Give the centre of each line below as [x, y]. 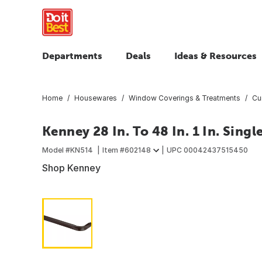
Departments [72, 56]
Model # [56, 150]
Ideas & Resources [216, 56]
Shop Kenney [71, 168]
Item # [113, 150]
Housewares [96, 98]
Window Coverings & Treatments [185, 98]
